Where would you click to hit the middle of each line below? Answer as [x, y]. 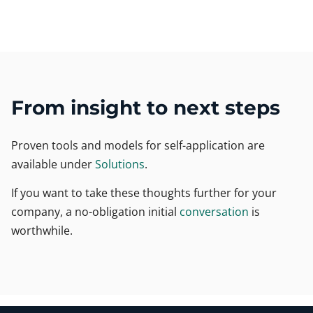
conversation [214, 211]
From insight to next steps [146, 107]
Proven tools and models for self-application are [138, 145]
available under [53, 164]
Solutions [120, 164]
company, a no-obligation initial [95, 211]
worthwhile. [42, 230]
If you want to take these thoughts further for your [144, 192]
